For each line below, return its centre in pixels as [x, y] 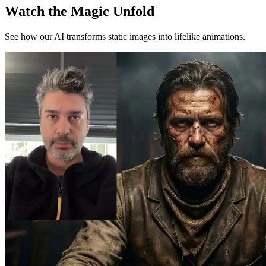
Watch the [38, 12]
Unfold [132, 12]
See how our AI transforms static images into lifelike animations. [125, 37]
